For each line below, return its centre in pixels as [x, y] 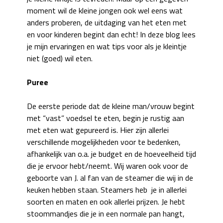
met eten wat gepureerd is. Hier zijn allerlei [98, 130]
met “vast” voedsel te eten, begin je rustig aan [106, 118]
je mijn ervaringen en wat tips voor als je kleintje [107, 46]
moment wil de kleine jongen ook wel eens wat [105, 10]
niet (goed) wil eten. [60, 58]
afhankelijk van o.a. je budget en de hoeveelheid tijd [111, 154]
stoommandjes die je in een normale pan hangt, [106, 213]
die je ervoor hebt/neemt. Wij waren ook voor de [108, 166]
